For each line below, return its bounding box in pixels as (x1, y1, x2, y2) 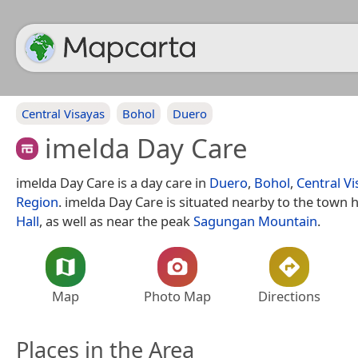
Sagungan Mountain (193, 211, 317, 230)
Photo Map (144, 286, 211, 305)
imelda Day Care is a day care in (16, 173, 209, 192)
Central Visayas (22, 105, 105, 121)
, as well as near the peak (39, 211, 193, 230)
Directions (258, 286, 320, 305)
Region (16, 192, 58, 211)
